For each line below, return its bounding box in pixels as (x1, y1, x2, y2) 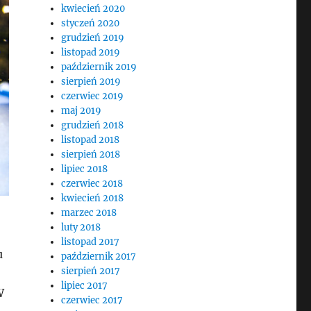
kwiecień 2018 (61, 192, 124, 204)
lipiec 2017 (61, 280, 108, 292)
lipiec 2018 (61, 163, 108, 175)
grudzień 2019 (61, 32, 125, 44)
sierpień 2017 (61, 265, 121, 277)
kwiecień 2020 (61, 3, 126, 15)
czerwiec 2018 (61, 178, 124, 190)
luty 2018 (61, 221, 101, 233)
